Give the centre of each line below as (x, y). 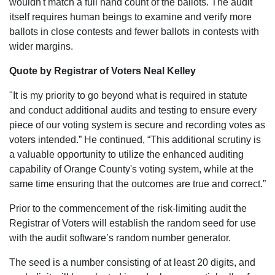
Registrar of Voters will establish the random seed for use (133, 223)
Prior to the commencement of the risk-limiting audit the (128, 208)
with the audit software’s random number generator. (120, 238)
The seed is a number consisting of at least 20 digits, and (132, 262)
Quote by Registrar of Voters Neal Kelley (103, 71)
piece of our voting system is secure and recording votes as (137, 125)
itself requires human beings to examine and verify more (130, 17)
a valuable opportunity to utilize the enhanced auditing (126, 154)
